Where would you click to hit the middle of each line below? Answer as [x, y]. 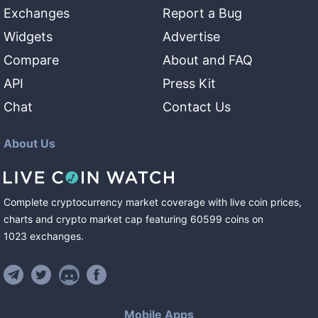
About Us [29, 143]
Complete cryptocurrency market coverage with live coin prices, [153, 202]
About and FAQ [208, 60]
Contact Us [197, 107]
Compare [31, 60]
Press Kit [189, 83]
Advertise [191, 37]
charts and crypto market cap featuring [95, 219]
